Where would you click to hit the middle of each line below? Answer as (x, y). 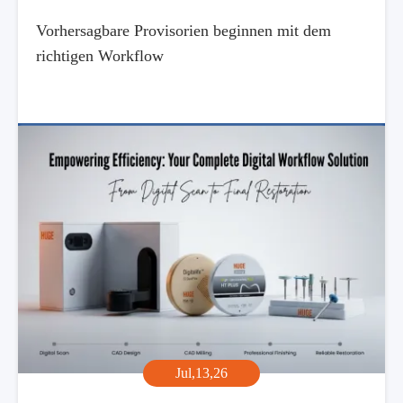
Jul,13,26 (201, 373)
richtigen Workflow (100, 55)
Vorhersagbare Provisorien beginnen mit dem (184, 30)
